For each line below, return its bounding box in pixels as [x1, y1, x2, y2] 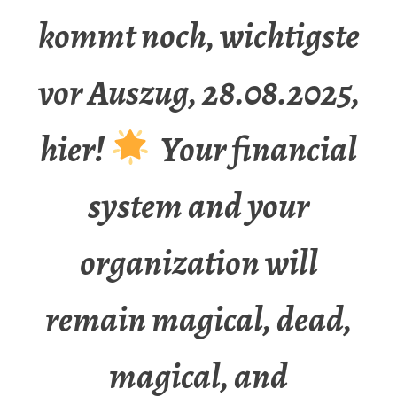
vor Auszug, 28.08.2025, [37, 68, 360, 118]
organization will [79, 238, 318, 288]
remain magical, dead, [45, 295, 352, 345]
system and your [88, 182, 309, 231]
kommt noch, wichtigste [37, 12, 360, 61]
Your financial [150, 125, 358, 175]
